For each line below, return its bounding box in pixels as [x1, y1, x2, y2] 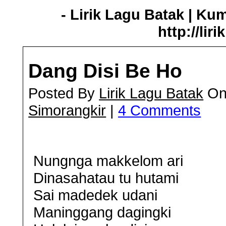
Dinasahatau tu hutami [33, 169, 179, 186]
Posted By [28, 85, 99, 101]
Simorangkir [28, 102, 106, 119]
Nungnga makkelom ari [33, 152, 184, 169]
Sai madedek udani [33, 187, 158, 203]
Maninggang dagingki [33, 204, 172, 220]
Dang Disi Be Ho [28, 60, 183, 82]
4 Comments [118, 102, 201, 119]
